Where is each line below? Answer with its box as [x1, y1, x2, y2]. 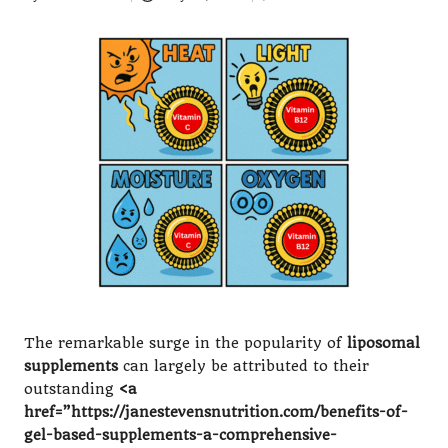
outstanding [24, 381, 119, 399]
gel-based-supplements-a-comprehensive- [24, 427, 337, 445]
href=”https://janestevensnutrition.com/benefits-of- [24, 404, 408, 422]
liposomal [347, 335, 420, 353]
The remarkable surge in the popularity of [24, 335, 347, 353]
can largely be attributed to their [118, 358, 369, 376]
